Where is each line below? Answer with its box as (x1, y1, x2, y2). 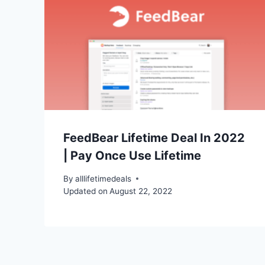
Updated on (63, 186, 108, 196)
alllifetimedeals (75, 173, 132, 183)
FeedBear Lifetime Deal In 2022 (63, 131, 245, 146)
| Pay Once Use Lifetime (63, 148, 201, 163)
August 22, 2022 (109, 186, 173, 196)
